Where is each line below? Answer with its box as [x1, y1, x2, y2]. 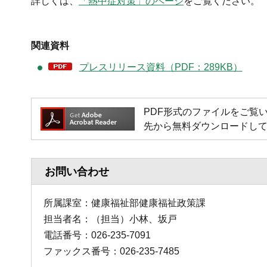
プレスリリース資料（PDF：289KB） [79, 61, 243, 72]
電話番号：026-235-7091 [44, 229, 151, 240]
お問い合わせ [45, 165, 109, 178]
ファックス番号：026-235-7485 [44, 246, 179, 256]
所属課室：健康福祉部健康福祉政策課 [44, 197, 206, 208]
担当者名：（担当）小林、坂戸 [44, 213, 177, 224]
